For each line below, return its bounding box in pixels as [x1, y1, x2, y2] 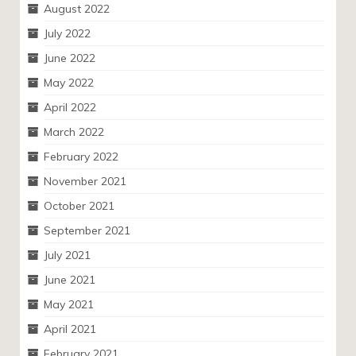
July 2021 [44, 248, 91, 262]
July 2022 [44, 26, 91, 41]
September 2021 [44, 223, 130, 238]
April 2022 [44, 100, 96, 114]
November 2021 [44, 174, 126, 188]
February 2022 [44, 149, 118, 164]
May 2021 [44, 297, 94, 311]
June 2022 [44, 51, 95, 65]
